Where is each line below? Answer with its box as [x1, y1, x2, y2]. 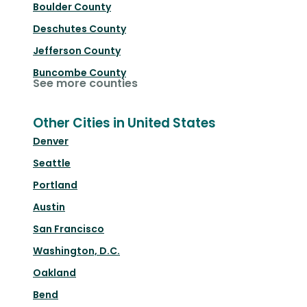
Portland [33, 178, 77, 193]
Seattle [33, 156, 71, 171]
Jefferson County [33, 44, 121, 58]
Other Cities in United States [33, 114, 216, 133]
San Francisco [33, 222, 104, 236]
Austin [33, 200, 65, 214]
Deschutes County [33, 22, 126, 36]
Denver [33, 134, 69, 149]
